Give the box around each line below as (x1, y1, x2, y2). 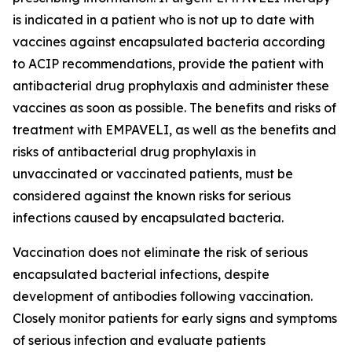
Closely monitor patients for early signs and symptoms (13, 310, 337, 326)
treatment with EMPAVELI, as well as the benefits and (13, 122, 336, 137)
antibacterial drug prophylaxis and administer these (13, 78, 329, 93)
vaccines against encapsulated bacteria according (13, 34, 325, 49)
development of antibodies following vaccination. (13, 288, 313, 304)
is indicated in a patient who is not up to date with (13, 12, 314, 27)
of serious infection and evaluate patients (13, 332, 266, 348)
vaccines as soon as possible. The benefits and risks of (13, 100, 336, 115)
